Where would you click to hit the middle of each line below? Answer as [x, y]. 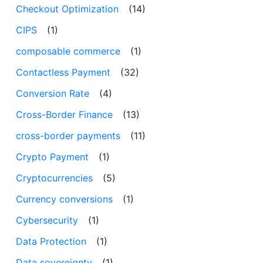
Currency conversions [64, 199]
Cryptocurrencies [54, 178]
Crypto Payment [52, 157]
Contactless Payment [63, 73]
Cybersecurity [47, 220]
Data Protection [51, 242]
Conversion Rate [53, 94]
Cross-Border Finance [64, 115]
